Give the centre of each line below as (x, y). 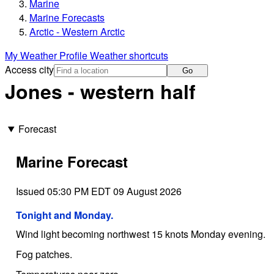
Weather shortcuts (129, 56)
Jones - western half (100, 91)
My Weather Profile (47, 56)
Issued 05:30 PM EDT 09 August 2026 (98, 191)
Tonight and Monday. (64, 215)
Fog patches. (44, 254)
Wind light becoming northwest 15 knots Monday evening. (140, 234)
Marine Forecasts (67, 18)
